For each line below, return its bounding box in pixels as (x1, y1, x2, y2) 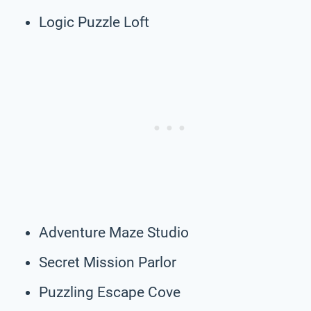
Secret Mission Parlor (39, 253, 176, 271)
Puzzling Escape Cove (39, 283, 180, 301)
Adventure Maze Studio (39, 224, 189, 241)
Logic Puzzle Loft (39, 13, 149, 31)
